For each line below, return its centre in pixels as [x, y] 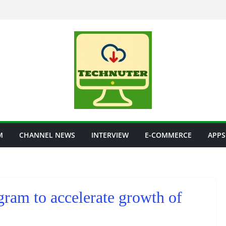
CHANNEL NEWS [47, 135]
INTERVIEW [110, 135]
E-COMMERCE [168, 135]
